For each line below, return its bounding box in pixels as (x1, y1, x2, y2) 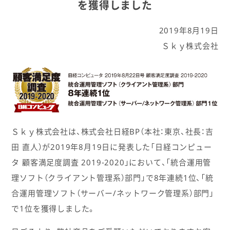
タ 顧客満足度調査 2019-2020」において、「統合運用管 (11, 157, 212, 167)
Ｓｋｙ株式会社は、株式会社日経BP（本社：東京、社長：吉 (11, 126, 214, 137)
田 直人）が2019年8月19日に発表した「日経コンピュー (11, 141, 212, 152)
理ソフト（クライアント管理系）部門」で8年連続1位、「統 (11, 172, 214, 183)
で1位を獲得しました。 (11, 203, 96, 214)
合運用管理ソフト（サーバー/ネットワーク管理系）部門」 (11, 187, 214, 198)
